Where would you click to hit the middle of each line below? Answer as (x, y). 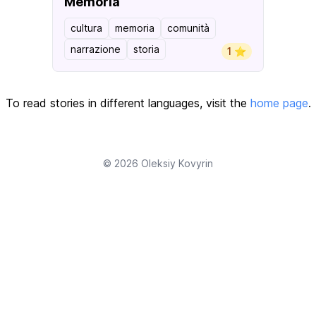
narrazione (96, 49)
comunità (188, 28)
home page (279, 103)
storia (146, 49)
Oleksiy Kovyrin (177, 163)
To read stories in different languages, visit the (128, 103)
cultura (86, 28)
